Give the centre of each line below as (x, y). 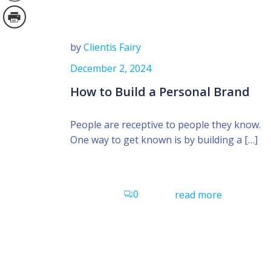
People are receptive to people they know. (165, 124)
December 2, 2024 (111, 68)
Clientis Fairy (112, 47)
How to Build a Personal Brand (160, 91)
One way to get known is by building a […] (164, 139)
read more (198, 194)
